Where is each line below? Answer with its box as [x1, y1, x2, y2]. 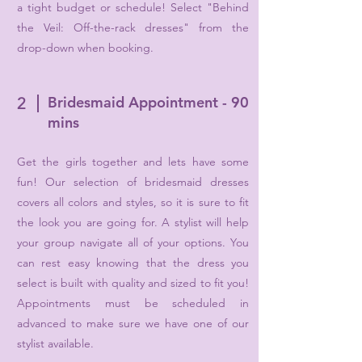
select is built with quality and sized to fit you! [17, 275, 249, 290]
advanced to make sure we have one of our [17, 315, 249, 330]
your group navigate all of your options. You [17, 234, 249, 250]
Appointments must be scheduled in [17, 295, 249, 310]
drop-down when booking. [17, 40, 154, 55]
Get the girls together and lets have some [17, 154, 249, 169]
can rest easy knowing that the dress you [17, 255, 249, 270]
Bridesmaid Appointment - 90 [48, 92, 249, 112]
